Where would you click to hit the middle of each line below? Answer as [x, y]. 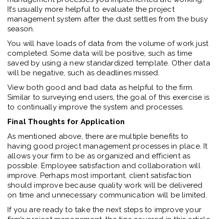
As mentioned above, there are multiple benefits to [98, 137]
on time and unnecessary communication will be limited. [109, 195]
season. [22, 29]
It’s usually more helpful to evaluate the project [91, 10]
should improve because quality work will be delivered [105, 186]
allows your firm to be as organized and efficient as [99, 156]
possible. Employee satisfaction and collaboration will [104, 166]
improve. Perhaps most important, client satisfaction [99, 176]
